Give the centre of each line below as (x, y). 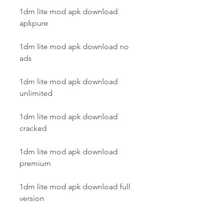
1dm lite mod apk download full (75, 187)
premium (35, 163)
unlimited (36, 93)
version (32, 198)
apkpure (34, 23)
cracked (33, 128)
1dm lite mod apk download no (74, 46)
